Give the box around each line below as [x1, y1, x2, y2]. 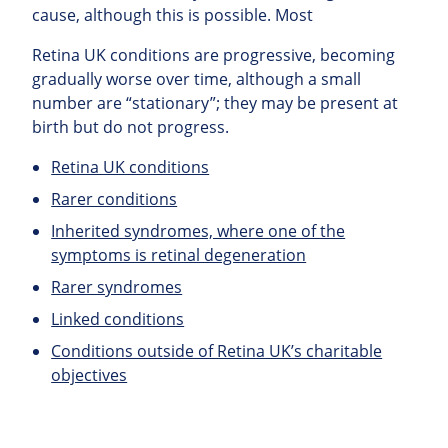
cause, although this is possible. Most [32, 4, 313, 27]
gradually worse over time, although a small [32, 68, 361, 91]
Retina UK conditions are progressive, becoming [32, 44, 395, 67]
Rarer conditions [51, 188, 178, 211]
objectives [51, 364, 128, 387]
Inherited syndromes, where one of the [51, 220, 346, 243]
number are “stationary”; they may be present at [32, 92, 398, 115]
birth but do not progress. [32, 116, 229, 139]
